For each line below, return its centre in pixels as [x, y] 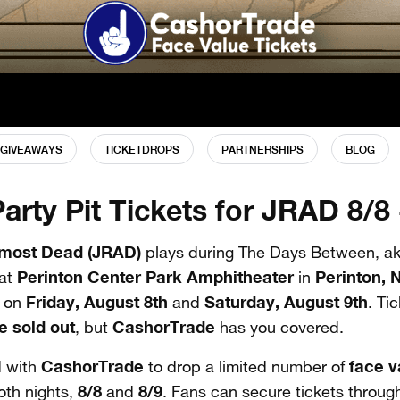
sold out [44, 327]
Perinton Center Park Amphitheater [153, 277]
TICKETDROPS [142, 150]
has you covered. [282, 328]
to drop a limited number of [246, 367]
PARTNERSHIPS [262, 150]
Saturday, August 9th [286, 302]
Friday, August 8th [97, 302]
